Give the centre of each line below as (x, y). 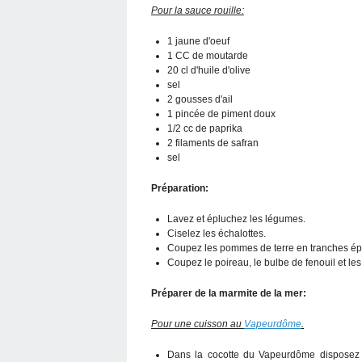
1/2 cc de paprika (205, 128)
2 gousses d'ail (200, 99)
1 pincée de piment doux (221, 114)
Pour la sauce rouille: (198, 10)
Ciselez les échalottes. (217, 233)
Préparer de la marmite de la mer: (229, 293)
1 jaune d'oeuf (198, 41)
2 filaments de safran (213, 143)
